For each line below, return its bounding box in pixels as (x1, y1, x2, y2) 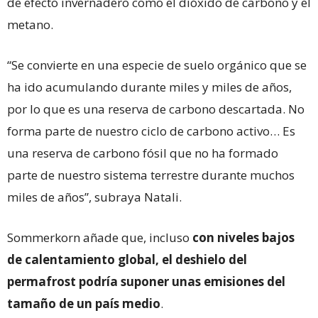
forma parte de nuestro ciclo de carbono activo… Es (7, 122, 295, 139)
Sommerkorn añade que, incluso (7, 229, 192, 246)
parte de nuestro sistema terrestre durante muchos (7, 166, 295, 183)
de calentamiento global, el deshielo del (7, 251, 247, 268)
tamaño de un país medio (7, 295, 160, 312)
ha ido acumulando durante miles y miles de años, (7, 78, 292, 95)
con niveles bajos (192, 229, 295, 246)
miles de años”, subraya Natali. (7, 188, 182, 205)
